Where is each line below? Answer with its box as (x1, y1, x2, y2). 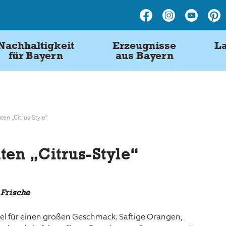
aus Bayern (115, 49, 174, 62)
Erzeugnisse (112, 39, 176, 51)
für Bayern (8, 49, 63, 62)
